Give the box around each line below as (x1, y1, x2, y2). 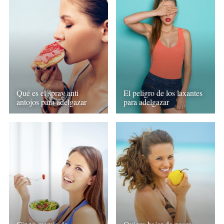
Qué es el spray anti (16, 87, 78, 98)
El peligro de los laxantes (123, 87, 203, 98)
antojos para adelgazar (16, 96, 86, 107)
